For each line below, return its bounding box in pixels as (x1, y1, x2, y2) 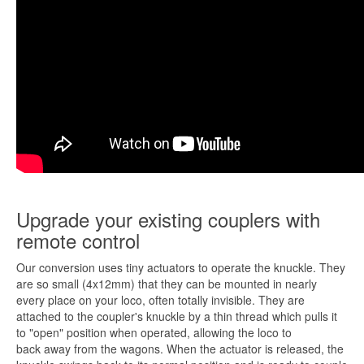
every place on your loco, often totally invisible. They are (16, 292, 305, 308)
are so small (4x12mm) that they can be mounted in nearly (16, 275, 317, 292)
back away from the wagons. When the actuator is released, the (16, 340, 344, 357)
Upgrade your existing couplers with (16, 205, 320, 233)
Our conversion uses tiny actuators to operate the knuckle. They (16, 259, 345, 275)
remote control (16, 226, 140, 254)
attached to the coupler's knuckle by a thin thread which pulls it (16, 308, 337, 324)
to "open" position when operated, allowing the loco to (16, 324, 292, 340)
